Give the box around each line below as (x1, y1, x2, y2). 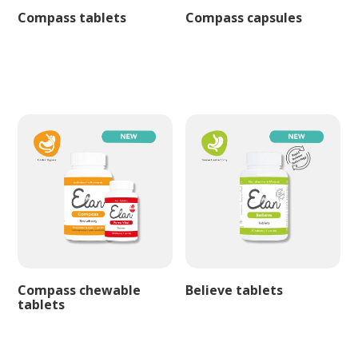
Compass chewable (18, 281, 141, 300)
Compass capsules (185, 8, 303, 26)
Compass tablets (18, 8, 127, 26)
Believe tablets (185, 281, 284, 300)
